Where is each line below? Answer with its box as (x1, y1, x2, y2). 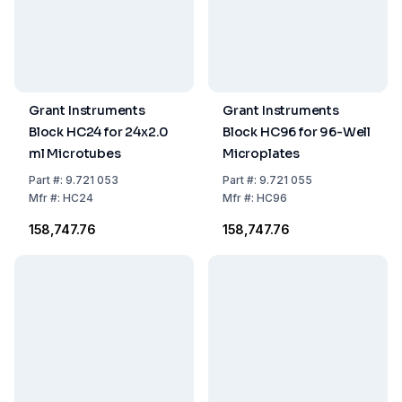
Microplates (223, 145, 301, 162)
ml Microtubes (29, 145, 121, 162)
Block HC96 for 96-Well (223, 124, 371, 140)
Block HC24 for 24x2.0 (29, 124, 170, 140)
